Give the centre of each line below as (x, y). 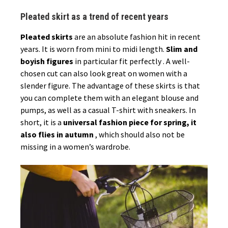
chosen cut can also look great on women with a (104, 74)
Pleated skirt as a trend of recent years (94, 17)
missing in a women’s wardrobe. (75, 147)
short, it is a (42, 122)
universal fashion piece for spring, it (130, 122)
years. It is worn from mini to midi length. (93, 49)
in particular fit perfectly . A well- (132, 61)
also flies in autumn (58, 135)
